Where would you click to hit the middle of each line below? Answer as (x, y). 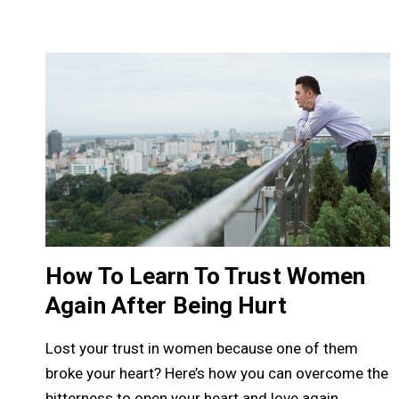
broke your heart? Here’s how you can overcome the (217, 373)
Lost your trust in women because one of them (202, 348)
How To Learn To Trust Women (206, 276)
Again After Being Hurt (166, 305)
